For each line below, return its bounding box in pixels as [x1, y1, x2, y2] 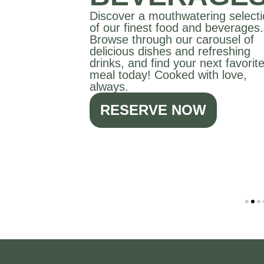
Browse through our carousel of [90, 33, 254, 47]
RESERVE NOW [100, 102, 206, 118]
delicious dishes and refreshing [90, 45, 250, 58]
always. [90, 80, 128, 94]
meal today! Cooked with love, [90, 68, 247, 82]
